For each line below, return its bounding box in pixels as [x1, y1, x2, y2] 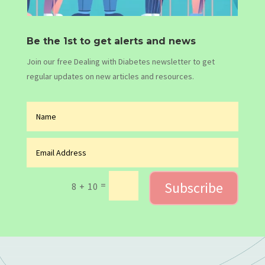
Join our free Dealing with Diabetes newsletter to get [26, 56, 215, 67]
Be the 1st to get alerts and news [26, 35, 196, 47]
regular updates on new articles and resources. [26, 71, 194, 82]
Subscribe [164, 178, 224, 197]
